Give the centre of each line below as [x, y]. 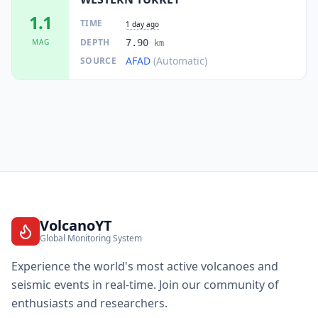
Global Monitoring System [91, 238]
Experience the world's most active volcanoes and [145, 266]
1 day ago [142, 24]
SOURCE [98, 60]
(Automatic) [180, 60]
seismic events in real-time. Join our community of [145, 285]
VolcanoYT [76, 225]
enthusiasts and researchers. [89, 303]
